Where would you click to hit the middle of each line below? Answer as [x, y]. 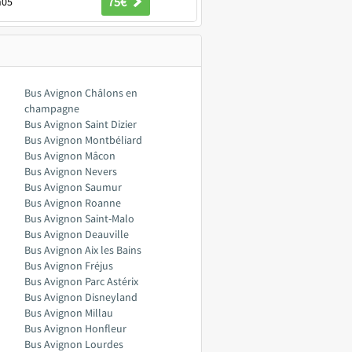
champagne [52, 108]
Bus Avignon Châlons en [81, 93]
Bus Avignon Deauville [77, 234]
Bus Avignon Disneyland [81, 297]
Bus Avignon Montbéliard [83, 140]
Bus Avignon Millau [69, 313]
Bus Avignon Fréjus [69, 266]
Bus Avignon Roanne [73, 203]
